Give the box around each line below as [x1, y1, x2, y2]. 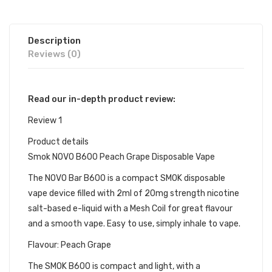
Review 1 [28, 115, 62, 126]
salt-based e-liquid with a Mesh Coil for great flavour [28, 203, 233, 214]
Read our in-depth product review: [28, 94, 175, 104]
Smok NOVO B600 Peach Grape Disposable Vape [28, 152, 215, 162]
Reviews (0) [28, 49, 81, 59]
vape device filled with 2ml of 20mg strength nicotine [28, 188, 239, 199]
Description [28, 35, 81, 46]
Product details [28, 137, 89, 147]
